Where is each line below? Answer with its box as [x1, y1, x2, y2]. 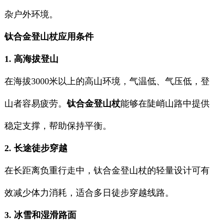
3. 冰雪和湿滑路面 [4, 210, 76, 221]
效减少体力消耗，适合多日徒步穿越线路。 [4, 188, 174, 198]
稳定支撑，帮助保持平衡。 [4, 121, 111, 131]
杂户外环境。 [4, 9, 58, 20]
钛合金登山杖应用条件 [4, 32, 94, 42]
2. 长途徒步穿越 [4, 143, 67, 154]
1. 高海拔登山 [4, 54, 58, 64]
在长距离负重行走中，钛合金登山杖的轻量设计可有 [4, 166, 210, 176]
